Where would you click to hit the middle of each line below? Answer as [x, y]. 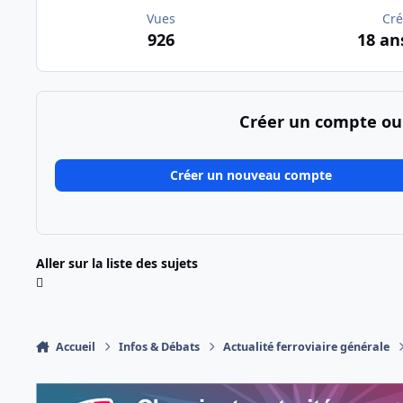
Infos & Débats [160, 347]
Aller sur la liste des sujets [117, 264]
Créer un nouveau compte [251, 175]
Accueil [75, 347]
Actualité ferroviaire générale [307, 347]
